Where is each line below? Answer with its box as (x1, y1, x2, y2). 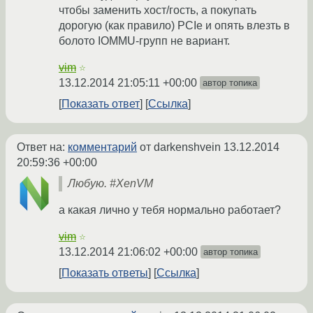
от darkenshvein (137, 141, 224, 154)
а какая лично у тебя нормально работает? (59, 204, 281, 217)
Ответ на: (17, 141, 68, 154)
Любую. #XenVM (68, 177, 153, 190)
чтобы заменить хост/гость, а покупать (59, 4, 256, 17)
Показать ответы (61, 267, 148, 279)
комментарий (68, 141, 137, 154)
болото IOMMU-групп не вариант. (59, 35, 230, 48)
